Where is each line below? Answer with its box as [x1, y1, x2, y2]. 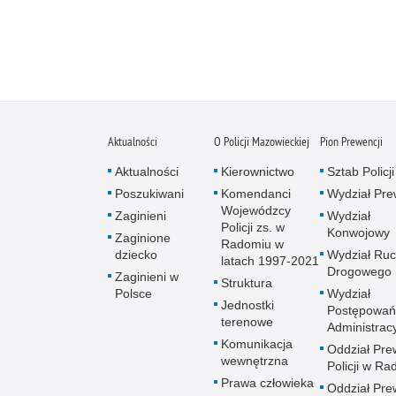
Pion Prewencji [320, 133, 383, 149]
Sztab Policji [327, 164, 394, 179]
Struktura [221, 275, 272, 290]
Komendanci [221, 186, 291, 201]
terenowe [221, 314, 273, 329]
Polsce [115, 286, 152, 301]
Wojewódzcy [221, 202, 291, 217]
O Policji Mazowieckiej [214, 133, 309, 149]
